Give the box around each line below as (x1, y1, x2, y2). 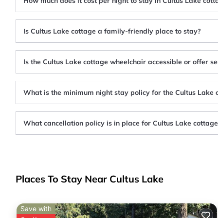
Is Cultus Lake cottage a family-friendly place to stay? (23, 27, 201, 36)
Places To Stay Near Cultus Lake (16, 172, 163, 185)
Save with (20, 204, 52, 213)
